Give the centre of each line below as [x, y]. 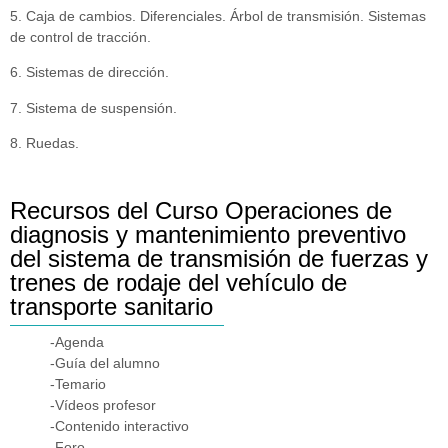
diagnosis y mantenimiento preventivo [208, 234]
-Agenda [77, 341]
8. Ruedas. [44, 143]
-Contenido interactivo [119, 425]
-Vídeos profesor [103, 404]
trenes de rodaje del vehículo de [178, 282]
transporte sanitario [111, 306]
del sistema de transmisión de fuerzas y [219, 258]
